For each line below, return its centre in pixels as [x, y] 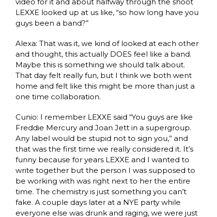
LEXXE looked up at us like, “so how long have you [107, 12]
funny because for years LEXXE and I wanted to [103, 159]
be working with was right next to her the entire [103, 181]
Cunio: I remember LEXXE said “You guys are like [104, 117]
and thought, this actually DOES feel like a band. [104, 54]
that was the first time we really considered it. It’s [105, 149]
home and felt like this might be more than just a [105, 86]
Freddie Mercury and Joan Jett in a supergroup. [104, 127]
